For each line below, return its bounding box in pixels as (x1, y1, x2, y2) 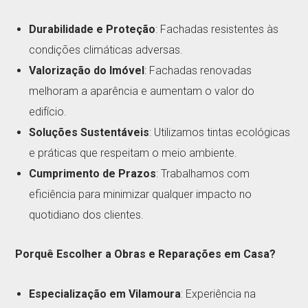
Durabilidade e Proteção (29, 22, 156, 36)
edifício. (29, 104, 67, 118)
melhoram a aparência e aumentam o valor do (29, 84, 255, 98)
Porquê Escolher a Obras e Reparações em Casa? (15, 247, 276, 261)
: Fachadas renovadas (144, 63, 252, 77)
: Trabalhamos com (156, 166, 250, 180)
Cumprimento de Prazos (29, 166, 157, 180)
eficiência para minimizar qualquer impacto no (29, 187, 252, 201)
